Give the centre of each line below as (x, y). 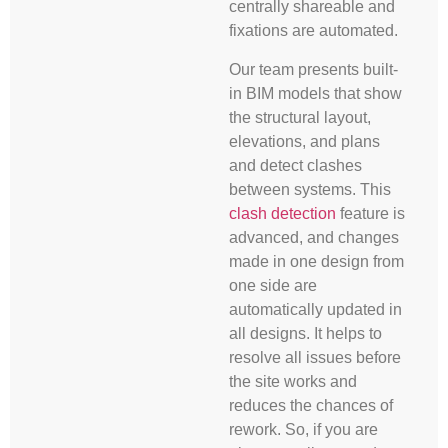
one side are (272, 285)
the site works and (292, 381)
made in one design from (316, 261)
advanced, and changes (313, 237)
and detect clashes (295, 165)
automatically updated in (315, 309)
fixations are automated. (313, 31)
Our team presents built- (313, 69)
